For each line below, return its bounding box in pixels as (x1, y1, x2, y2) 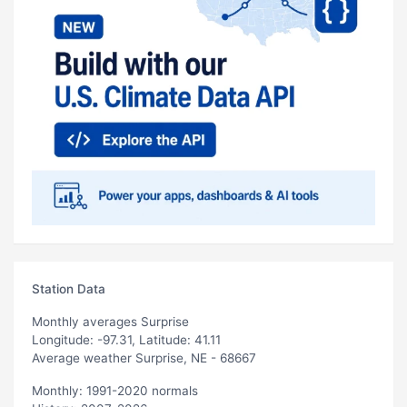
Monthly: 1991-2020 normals (32, 382, 198, 398)
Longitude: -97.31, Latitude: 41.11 (32, 332, 221, 347)
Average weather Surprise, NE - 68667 (32, 350, 256, 365)
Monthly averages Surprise (32, 313, 189, 329)
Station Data (32, 281, 105, 296)
